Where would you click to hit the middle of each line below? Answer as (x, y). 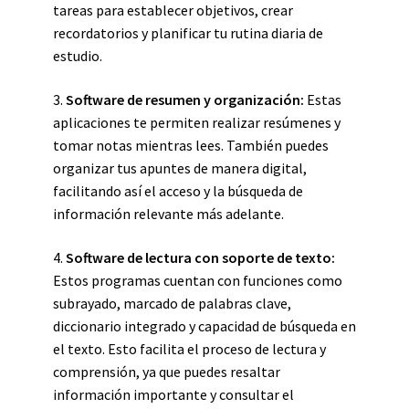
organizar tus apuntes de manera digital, (180, 168)
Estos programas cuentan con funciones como (198, 280)
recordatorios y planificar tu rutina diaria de (188, 33)
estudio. (78, 56)
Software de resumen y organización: (185, 100)
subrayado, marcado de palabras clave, (172, 303)
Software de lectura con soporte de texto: (200, 257)
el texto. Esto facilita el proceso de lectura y (189, 349)
